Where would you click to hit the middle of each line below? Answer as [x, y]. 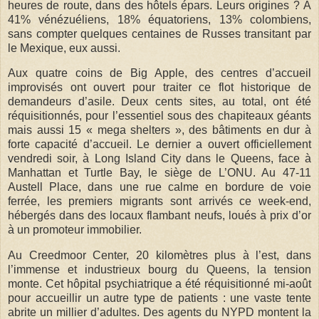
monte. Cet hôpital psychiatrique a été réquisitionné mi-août [159, 284]
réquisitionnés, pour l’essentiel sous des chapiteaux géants [159, 116]
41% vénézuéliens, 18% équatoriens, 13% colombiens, [159, 19]
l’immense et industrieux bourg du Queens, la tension [159, 270]
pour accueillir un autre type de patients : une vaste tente [159, 298]
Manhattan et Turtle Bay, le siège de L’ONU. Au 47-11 [159, 173]
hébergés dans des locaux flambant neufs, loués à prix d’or [159, 216]
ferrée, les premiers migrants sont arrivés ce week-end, [159, 202]
